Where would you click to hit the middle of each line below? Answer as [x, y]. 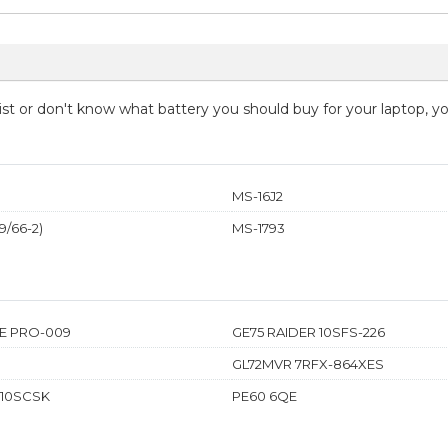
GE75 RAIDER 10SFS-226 [308, 331]
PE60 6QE [264, 395]
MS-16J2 [257, 195]
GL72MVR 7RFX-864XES [308, 363]
